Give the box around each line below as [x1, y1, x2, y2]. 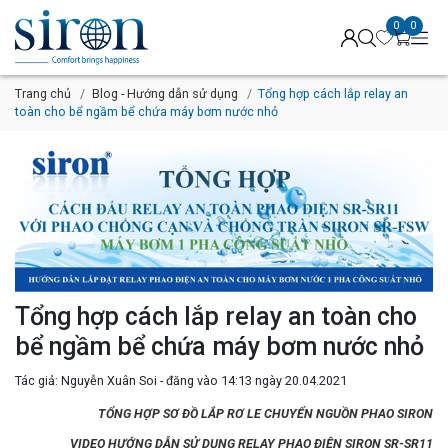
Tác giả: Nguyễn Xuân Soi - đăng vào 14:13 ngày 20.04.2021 [15, 372, 347, 388]
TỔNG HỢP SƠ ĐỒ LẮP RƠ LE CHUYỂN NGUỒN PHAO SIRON [98, 405, 433, 421]
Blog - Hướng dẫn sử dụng [91, 86, 238, 101]
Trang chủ [15, 86, 71, 101]
